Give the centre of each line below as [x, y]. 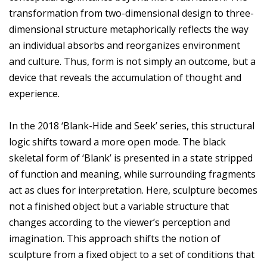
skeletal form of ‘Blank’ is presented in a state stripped [131, 158]
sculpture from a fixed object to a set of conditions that [132, 255]
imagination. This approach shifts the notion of [115, 239]
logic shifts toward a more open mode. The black [117, 142]
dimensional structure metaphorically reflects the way [129, 30]
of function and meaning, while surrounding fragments [132, 174]
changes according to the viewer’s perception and [119, 223]
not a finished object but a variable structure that [119, 207]
